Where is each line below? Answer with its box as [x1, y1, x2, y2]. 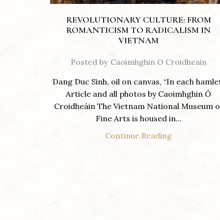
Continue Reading [105, 131, 172, 141]
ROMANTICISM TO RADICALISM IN [66, 25, 211, 36]
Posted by [70, 57, 108, 67]
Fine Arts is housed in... [95, 113, 182, 124]
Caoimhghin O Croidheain [110, 57, 207, 67]
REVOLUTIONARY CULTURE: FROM [66, 14, 211, 26]
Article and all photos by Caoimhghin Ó [66, 89, 211, 99]
